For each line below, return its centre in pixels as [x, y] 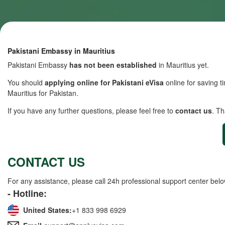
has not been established [113, 65]
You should [26, 82]
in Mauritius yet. [183, 65]
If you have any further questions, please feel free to [91, 110]
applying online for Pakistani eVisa [104, 82]
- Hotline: [27, 193]
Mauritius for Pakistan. [43, 93]
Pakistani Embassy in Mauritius [61, 51]
